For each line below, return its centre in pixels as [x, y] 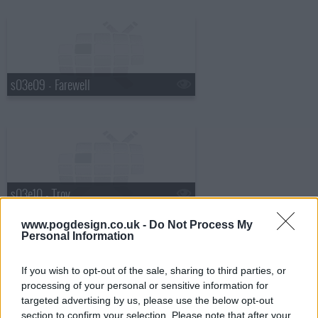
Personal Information [78, 236]
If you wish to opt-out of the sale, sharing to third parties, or [154, 270]
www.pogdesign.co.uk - [85, 224]
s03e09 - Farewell [50, 84]
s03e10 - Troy [40, 193]
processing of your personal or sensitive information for [145, 285]
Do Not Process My [201, 224]
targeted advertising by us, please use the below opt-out [147, 300]
